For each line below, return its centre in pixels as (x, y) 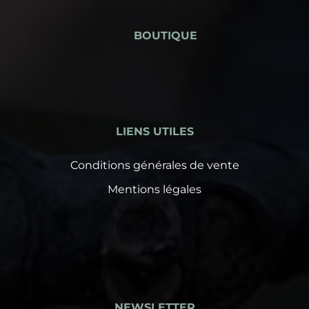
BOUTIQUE (166, 35)
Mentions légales (154, 189)
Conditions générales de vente (154, 165)
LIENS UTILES (154, 131)
